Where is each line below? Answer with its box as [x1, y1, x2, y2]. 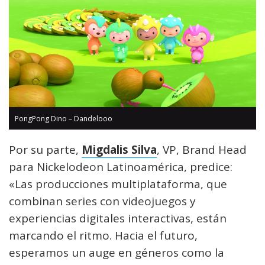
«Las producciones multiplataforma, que [9, 176, 227, 192]
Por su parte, [9, 142, 82, 158]
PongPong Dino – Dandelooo [15, 114, 112, 124]
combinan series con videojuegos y [9, 193, 196, 209]
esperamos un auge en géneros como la [9, 245, 224, 261]
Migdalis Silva [82, 142, 157, 158]
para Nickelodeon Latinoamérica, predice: [9, 159, 232, 175]
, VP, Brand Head [157, 142, 247, 158]
